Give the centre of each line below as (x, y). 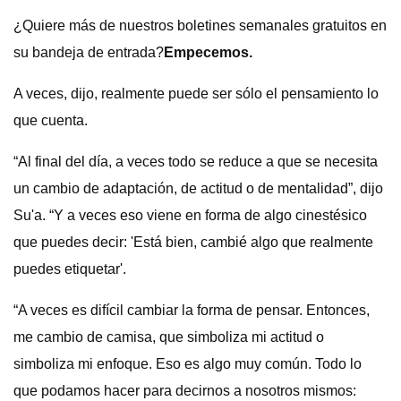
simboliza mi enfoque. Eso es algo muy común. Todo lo (188, 364)
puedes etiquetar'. (70, 269)
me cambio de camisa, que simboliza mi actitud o (169, 337)
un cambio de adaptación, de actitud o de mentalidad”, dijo (198, 188)
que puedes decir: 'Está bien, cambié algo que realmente (193, 242)
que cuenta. (51, 120)
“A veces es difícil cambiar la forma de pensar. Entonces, (192, 310)
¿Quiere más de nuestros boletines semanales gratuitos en (200, 26)
